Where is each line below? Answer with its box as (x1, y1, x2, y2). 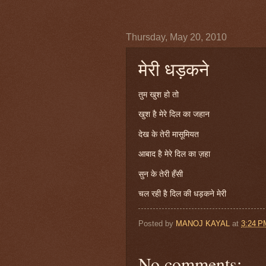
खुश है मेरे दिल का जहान (138, 110, 210, 119)
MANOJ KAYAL (176, 219, 230, 229)
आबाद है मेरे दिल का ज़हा (138, 150, 210, 159)
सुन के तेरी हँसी (138, 169, 183, 179)
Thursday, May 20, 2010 (126, 32, 227, 42)
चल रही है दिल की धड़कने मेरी (138, 189, 226, 199)
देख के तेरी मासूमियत (138, 129, 199, 139)
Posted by (138, 219, 176, 229)
